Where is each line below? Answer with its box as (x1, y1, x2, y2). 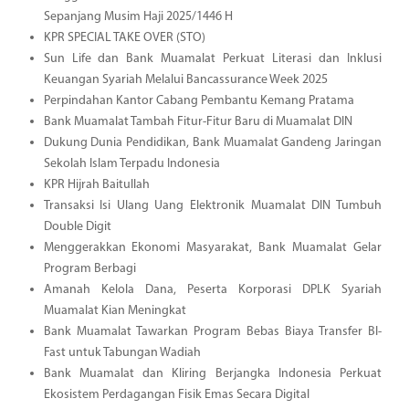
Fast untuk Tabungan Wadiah (43, 345, 201, 360)
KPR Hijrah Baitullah (43, 177, 150, 192)
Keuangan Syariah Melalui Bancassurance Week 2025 (43, 72, 328, 87)
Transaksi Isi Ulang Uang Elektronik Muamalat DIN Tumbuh (43, 198, 382, 213)
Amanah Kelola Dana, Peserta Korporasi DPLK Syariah (43, 282, 382, 297)
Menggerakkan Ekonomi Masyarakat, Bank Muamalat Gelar (43, 240, 382, 255)
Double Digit (43, 219, 111, 234)
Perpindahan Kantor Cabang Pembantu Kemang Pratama (43, 93, 354, 108)
